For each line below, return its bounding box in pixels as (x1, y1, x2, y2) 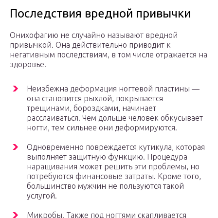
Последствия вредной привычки (10, 7, 191, 20)
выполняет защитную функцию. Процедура (27, 152, 187, 162)
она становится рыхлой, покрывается (27, 94, 163, 103)
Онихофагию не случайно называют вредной (10, 31, 178, 40)
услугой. (27, 191, 57, 200)
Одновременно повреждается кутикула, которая (27, 143, 205, 152)
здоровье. (10, 60, 46, 69)
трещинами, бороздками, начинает (27, 104, 156, 113)
